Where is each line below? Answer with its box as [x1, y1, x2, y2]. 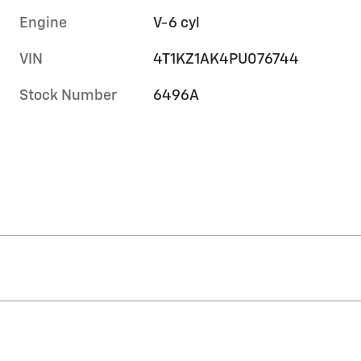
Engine [19, 16, 67, 31]
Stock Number [19, 89, 117, 104]
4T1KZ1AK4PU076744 [153, 52, 300, 68]
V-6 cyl [153, 16, 200, 31]
